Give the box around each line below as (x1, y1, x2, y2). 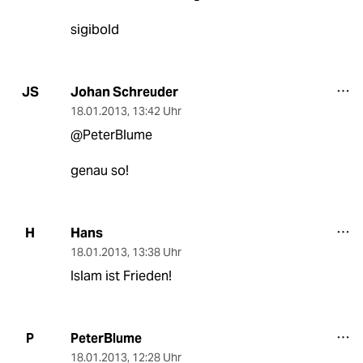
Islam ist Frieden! (70, 267, 172, 284)
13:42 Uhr (131, 103, 181, 118)
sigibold (70, 20, 119, 38)
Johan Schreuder (70, 83, 178, 100)
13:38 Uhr (131, 244, 181, 259)
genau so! (70, 161, 129, 179)
